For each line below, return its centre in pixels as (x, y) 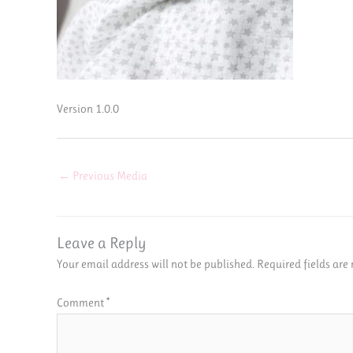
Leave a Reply (102, 243)
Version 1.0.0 (88, 109)
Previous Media (109, 175)
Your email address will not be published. (156, 264)
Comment (82, 303)
